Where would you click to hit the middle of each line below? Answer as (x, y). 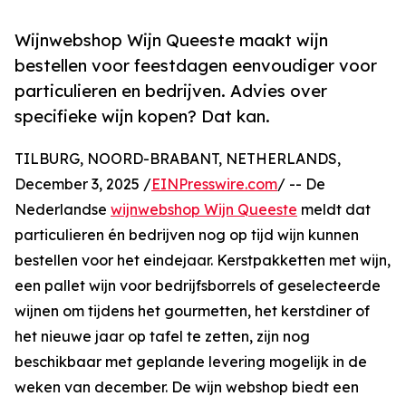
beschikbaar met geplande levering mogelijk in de (191, 362)
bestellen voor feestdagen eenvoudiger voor (196, 66)
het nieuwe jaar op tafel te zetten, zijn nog (162, 337)
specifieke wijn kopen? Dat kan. (142, 116)
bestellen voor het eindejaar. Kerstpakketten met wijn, (203, 261)
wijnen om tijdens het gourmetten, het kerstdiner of (192, 311)
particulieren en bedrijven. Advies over (171, 91)
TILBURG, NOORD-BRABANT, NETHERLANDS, (178, 159)
